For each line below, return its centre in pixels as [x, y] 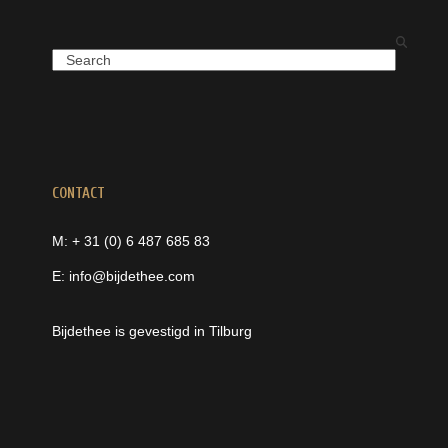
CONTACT [79, 193]
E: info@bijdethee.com [124, 275]
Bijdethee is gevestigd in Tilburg [152, 330]
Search [74, 58]
